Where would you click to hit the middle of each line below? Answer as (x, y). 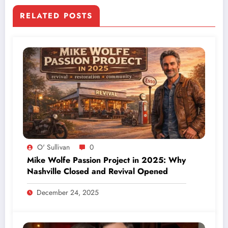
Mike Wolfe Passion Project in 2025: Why (106, 160)
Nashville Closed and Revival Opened (97, 172)
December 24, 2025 (68, 193)
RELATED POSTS (56, 16)
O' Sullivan (53, 147)
